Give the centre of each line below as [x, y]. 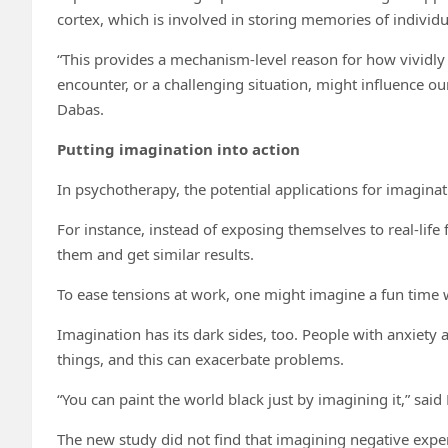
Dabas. [80, 108]
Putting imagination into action [178, 148]
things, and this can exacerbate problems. [200, 358]
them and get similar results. [155, 253]
